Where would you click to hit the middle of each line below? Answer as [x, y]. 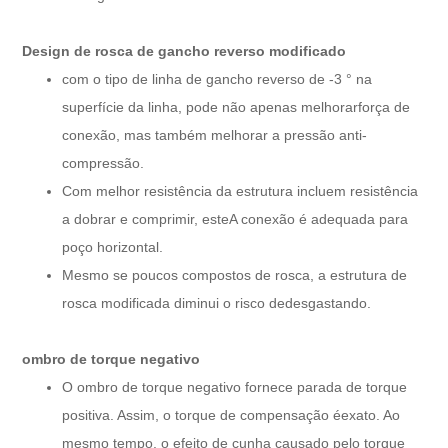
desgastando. [328, 302]
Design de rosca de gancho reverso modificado [184, 50]
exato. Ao [371, 414]
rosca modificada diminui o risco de [174, 302]
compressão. [103, 162]
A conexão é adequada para [319, 218]
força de [384, 106]
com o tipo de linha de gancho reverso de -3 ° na [217, 78]
